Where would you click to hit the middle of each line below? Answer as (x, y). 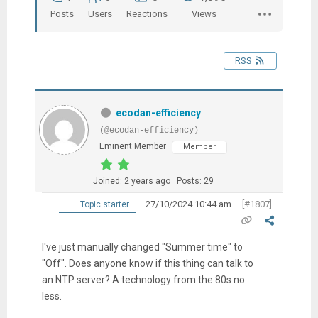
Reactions (147, 13)
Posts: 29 (195, 181)
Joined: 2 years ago (131, 181)
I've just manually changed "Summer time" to (142, 247)
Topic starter (104, 204)
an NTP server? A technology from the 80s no (143, 279)
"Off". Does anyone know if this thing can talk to (147, 263)
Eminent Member (132, 146)
